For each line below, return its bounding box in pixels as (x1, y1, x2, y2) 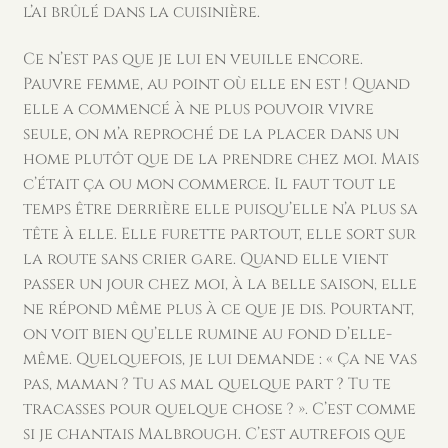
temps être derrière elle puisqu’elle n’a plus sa (22, 198, 418, 221)
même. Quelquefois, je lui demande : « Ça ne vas (22, 348, 417, 371)
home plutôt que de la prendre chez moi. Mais (22, 148, 419, 171)
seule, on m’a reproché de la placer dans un (22, 123, 399, 146)
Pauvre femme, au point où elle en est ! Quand (22, 73, 410, 96)
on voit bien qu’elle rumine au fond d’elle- (22, 323, 392, 346)
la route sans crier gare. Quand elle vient (22, 248, 388, 271)
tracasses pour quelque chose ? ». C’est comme (22, 398, 416, 421)
